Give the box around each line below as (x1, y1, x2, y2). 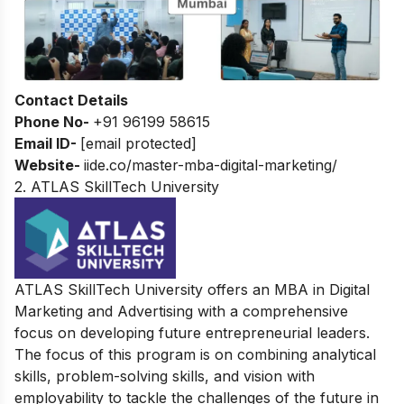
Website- (14, 155, 84, 174)
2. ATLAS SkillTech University (14, 177, 219, 196)
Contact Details (14, 90, 128, 109)
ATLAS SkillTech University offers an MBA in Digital (14, 280, 370, 298)
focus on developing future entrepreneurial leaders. (14, 323, 370, 342)
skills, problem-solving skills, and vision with (14, 366, 315, 385)
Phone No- (14, 112, 93, 131)
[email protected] (80, 133, 197, 152)
